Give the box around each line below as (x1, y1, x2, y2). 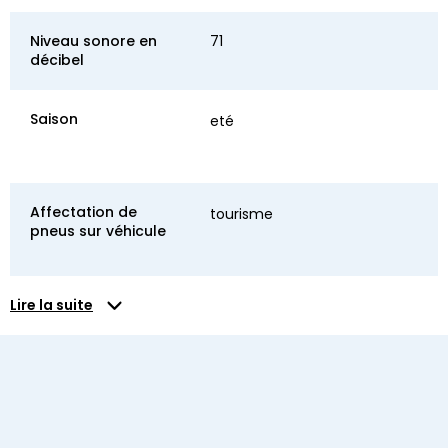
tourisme (210, 203, 273, 224)
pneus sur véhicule (30, 220, 166, 241)
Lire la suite (10, 294, 93, 315)
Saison (30, 108, 78, 129)
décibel (30, 49, 84, 70)
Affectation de (30, 201, 137, 222)
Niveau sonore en (30, 30, 157, 51)
